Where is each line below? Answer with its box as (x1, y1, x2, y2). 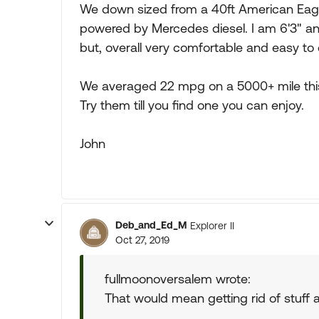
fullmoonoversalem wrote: (105, 271, 251, 286)
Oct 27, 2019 (115, 234, 169, 246)
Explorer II (190, 219, 234, 231)
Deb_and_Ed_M (115, 219, 187, 231)
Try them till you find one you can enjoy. (80, 98, 304, 113)
